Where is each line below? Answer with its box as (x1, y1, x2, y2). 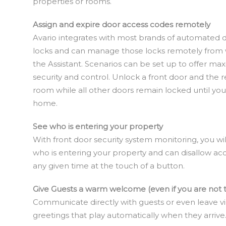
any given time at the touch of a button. (33, 161, 185, 171)
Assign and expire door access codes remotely (33, 20, 210, 29)
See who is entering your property (33, 122, 163, 131)
